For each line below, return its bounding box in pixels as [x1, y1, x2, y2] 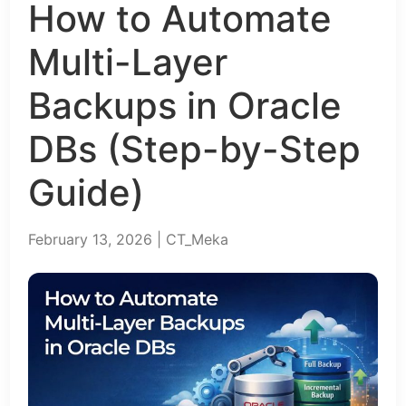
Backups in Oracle [28, 83, 343, 129]
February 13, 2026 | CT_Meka [28, 230, 229, 249]
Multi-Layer [28, 40, 228, 85]
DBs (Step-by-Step [28, 127, 362, 172]
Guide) [28, 170, 145, 216]
